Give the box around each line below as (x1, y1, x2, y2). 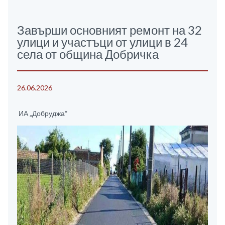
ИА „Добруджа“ (17, 108, 68, 118)
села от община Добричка (17, 46, 159, 61)
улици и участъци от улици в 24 (17, 34, 188, 49)
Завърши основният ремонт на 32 (17, 22, 202, 37)
